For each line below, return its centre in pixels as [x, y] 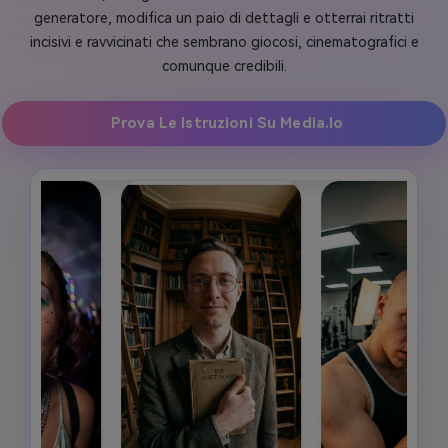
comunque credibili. [224, 66]
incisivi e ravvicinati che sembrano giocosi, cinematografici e [224, 42]
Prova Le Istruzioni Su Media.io [227, 124]
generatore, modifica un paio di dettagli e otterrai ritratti [224, 18]
